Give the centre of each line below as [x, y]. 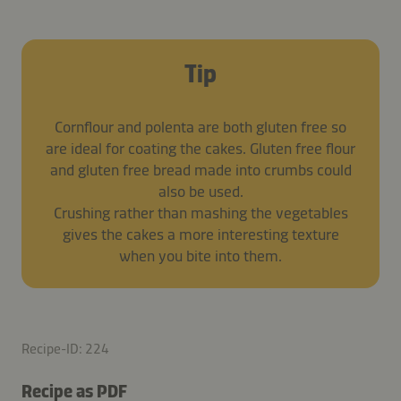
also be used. [200, 191]
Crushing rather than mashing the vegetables [200, 213]
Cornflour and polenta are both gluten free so [200, 127]
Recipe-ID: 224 [65, 348]
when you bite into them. [200, 256]
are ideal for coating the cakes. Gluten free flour [200, 148]
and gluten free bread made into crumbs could [200, 170]
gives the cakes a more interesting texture [200, 234]
